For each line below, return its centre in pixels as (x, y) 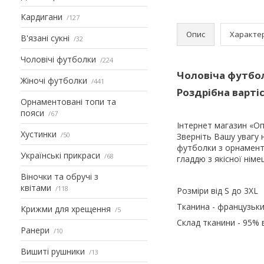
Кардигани (42, 16)
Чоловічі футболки (58, 59)
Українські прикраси (60, 155)
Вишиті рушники (53, 251)
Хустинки (39, 134)
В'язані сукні (45, 38)
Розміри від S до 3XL (217, 190)
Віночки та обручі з (60, 176)
